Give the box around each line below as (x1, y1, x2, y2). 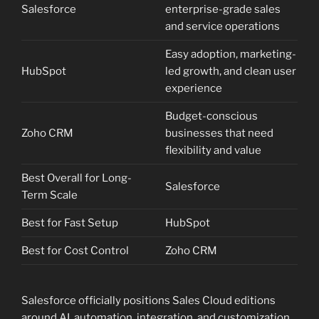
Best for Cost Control (21, 244, 129, 258)
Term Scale (21, 189, 78, 202)
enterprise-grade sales (164, 3, 281, 16)
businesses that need (164, 127, 273, 140)
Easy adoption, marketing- (164, 48, 296, 61)
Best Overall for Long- (21, 172, 132, 185)
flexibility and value (164, 144, 261, 157)
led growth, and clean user (164, 65, 296, 78)
